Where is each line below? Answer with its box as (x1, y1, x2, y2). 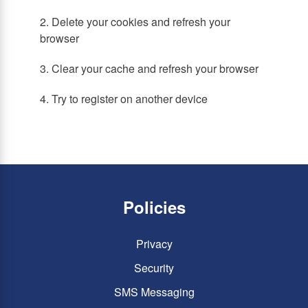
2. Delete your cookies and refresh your (40, 14, 230, 30)
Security (134, 260, 174, 276)
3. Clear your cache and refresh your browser (40, 60, 258, 76)
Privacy (135, 236, 173, 252)
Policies (122, 195, 186, 219)
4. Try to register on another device (40, 91, 208, 107)
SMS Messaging (113, 284, 195, 300)
